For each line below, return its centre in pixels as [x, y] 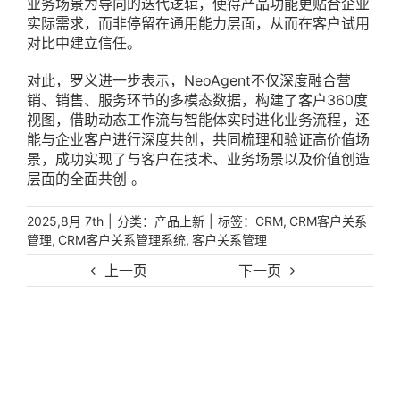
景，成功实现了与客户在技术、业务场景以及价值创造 [198, 159]
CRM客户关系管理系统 [122, 240]
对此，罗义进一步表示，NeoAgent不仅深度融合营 [189, 81]
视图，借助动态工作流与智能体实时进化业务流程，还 [198, 120]
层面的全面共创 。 [86, 179]
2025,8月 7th [65, 221]
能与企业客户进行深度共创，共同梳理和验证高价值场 [198, 140]
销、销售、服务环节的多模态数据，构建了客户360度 [197, 100]
